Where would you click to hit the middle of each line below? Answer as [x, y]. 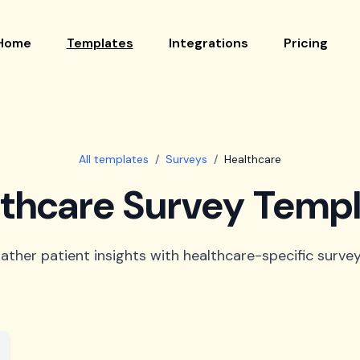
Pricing [305, 43]
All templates [114, 159]
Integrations [208, 43]
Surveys [186, 159]
